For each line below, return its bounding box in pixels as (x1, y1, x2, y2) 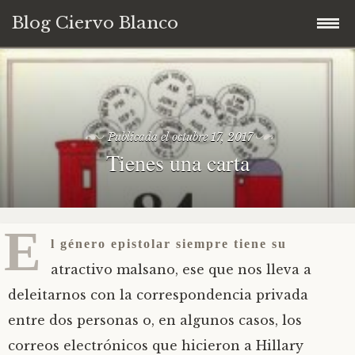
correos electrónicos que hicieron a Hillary (8, 338, 303, 353)
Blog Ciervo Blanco (12, 13, 178, 33)
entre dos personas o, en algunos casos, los (8, 312, 302, 328)
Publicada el (107, 130, 172, 144)
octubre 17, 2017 (171, 130, 253, 144)
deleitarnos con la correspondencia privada (8, 287, 308, 303)
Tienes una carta (105, 147, 250, 177)
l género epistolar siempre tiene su (51, 237, 287, 250)
